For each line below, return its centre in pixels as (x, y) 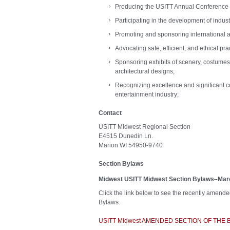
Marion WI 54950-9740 (131, 145)
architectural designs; (145, 71)
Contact (110, 113)
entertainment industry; (147, 94)
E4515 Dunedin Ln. (126, 136)
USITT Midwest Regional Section (145, 127)
